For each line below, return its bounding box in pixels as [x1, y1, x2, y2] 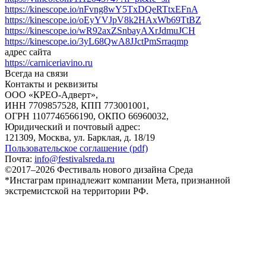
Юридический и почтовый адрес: [5, 121, 140, 132]
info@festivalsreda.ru [34, 153, 115, 164]
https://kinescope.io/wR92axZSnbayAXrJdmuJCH [5, 25, 195, 36]
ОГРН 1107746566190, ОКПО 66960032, [5, 110, 169, 121]
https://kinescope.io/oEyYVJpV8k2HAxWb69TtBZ [5, 14, 201, 25]
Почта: [5, 153, 34, 164]
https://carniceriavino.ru [5, 57, 93, 68]
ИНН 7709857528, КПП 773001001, [5, 100, 149, 110]
